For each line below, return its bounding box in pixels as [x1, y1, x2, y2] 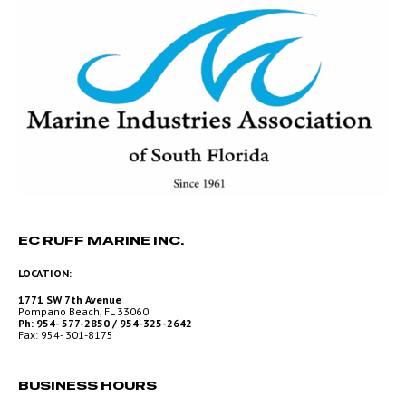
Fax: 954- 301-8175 [18, 327, 113, 342]
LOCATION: [18, 266, 72, 280]
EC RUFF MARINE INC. [18, 231, 184, 248]
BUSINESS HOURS [18, 376, 157, 393]
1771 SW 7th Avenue [18, 292, 127, 306]
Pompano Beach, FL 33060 [18, 304, 149, 318]
